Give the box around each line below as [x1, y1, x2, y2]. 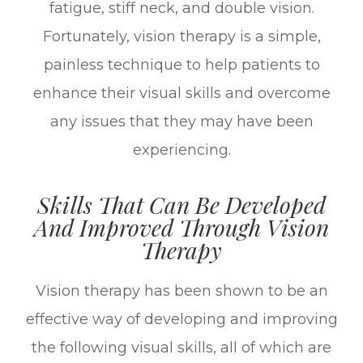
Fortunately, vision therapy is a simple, [42, 27, 321, 45]
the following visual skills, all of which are [32, 338, 331, 357]
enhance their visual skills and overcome [32, 83, 331, 102]
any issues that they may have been [49, 112, 314, 130]
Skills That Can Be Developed [37, 188, 326, 220]
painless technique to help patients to [43, 55, 320, 74]
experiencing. [132, 140, 231, 159]
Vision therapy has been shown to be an [35, 281, 328, 300]
